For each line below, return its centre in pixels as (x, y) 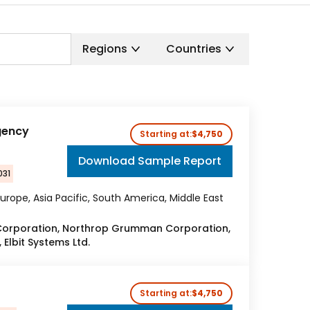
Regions (105, 49)
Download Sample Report (150, 161)
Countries (194, 49)
